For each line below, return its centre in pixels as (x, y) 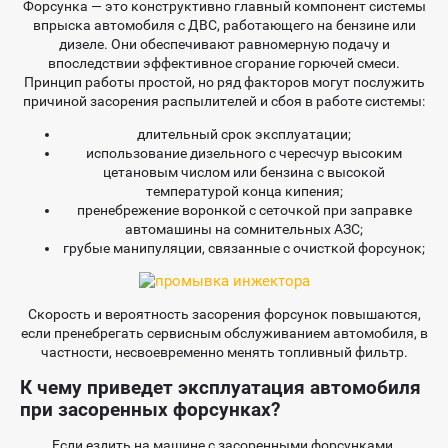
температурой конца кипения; (244, 191)
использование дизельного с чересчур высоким (244, 153)
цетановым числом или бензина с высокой (244, 172)
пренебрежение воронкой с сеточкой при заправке (244, 210)
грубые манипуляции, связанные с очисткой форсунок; (244, 248)
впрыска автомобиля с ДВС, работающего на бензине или (224, 25)
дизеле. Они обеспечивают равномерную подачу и (224, 44)
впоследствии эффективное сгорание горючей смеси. (224, 63)
